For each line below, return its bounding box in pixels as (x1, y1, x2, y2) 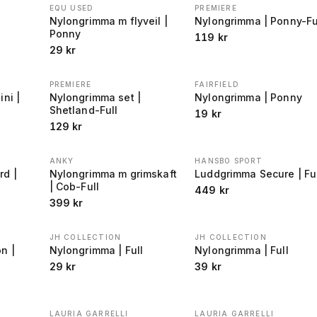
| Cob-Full (49, 180, 99, 192)
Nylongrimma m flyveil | (49, 15, 168, 27)
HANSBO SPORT (195, 156, 263, 165)
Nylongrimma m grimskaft (49, 168, 177, 180)
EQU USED (49, 4, 94, 12)
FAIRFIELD (195, 80, 239, 88)
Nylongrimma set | (49, 91, 141, 103)
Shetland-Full (49, 104, 118, 116)
